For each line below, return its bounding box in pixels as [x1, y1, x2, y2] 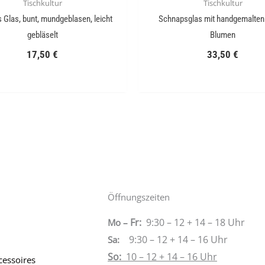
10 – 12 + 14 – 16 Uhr [126, 250, 217, 263]
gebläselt [27, 30, 58, 41]
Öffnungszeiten [108, 190, 170, 203]
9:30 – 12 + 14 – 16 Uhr [129, 232, 228, 246]
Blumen [210, 30, 235, 41]
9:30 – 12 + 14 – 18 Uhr [146, 215, 245, 229]
